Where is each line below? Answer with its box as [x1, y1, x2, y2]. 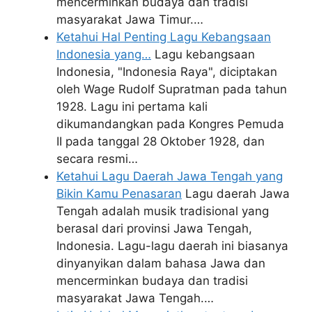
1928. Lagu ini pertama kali [56, 100, 208, 114]
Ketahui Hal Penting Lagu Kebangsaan [56, 30, 271, 44]
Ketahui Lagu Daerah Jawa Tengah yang [56, 169, 283, 183]
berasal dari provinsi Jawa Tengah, [56, 221, 252, 235]
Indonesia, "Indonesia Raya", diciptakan [56, 65, 277, 79]
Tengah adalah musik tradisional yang [56, 204, 269, 218]
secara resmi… [56, 152, 138, 166]
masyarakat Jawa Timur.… [56, 13, 203, 26]
